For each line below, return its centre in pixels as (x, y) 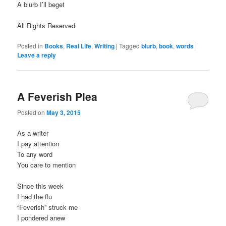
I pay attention (38, 143)
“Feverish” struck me (48, 207)
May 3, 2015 (64, 112)
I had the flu (35, 196)
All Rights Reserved (46, 25)
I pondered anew (41, 217)
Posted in (30, 46)
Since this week (41, 186)
